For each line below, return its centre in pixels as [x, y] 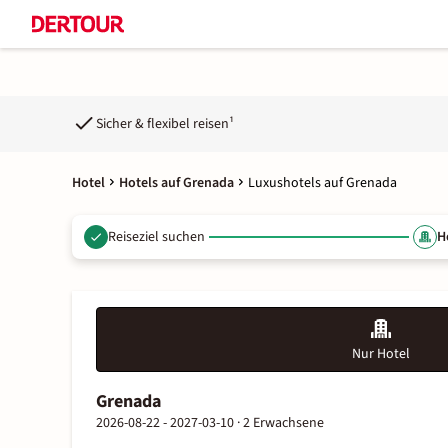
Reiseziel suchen [156, 236]
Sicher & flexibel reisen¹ [165, 123]
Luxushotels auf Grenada [322, 183]
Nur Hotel [381, 354]
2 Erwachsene [283, 423]
